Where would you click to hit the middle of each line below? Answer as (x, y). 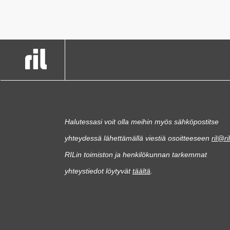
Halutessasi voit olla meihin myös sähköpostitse (142, 121)
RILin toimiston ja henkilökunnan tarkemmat (136, 154)
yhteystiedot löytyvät (99, 171)
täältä (141, 171)
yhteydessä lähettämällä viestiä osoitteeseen (138, 138)
